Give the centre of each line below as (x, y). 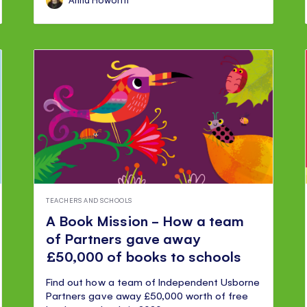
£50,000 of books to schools (144, 256)
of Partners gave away (123, 238)
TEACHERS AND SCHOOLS (89, 200)
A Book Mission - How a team (145, 221)
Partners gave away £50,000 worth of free (147, 295)
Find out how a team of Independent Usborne (153, 282)
